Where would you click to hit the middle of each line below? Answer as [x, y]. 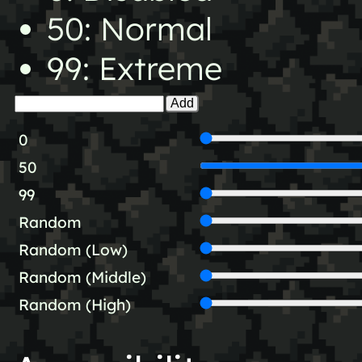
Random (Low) [73, 250]
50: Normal [129, 28]
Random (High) [74, 305]
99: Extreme [134, 68]
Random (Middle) [82, 278]
